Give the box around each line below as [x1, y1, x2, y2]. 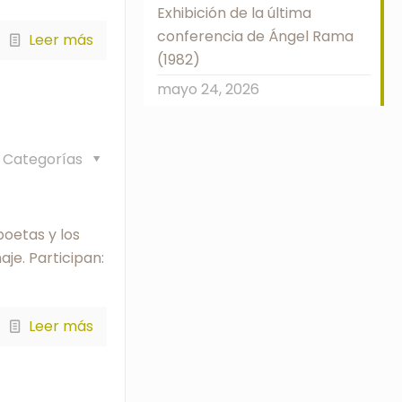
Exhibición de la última [156, 3, 311, 23]
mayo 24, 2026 [156, 79, 259, 100]
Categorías [3, 149, 87, 170]
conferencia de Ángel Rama [156, 26, 354, 47]
